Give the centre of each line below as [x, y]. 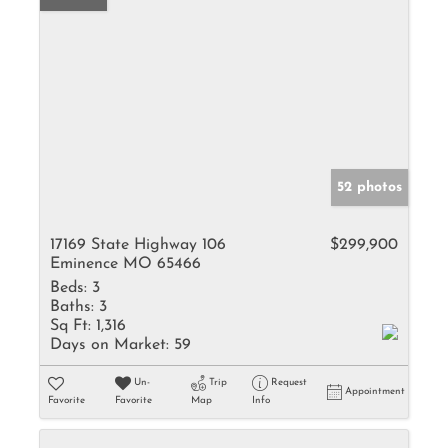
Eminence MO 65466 [125, 264]
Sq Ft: [70, 326]
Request [288, 382]
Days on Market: [109, 345]
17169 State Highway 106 [138, 245]
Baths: [72, 307]
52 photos [369, 187]
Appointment [375, 391]
